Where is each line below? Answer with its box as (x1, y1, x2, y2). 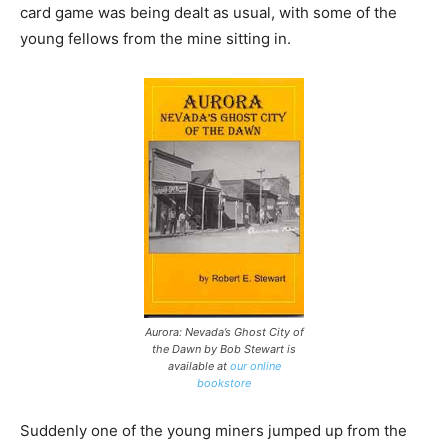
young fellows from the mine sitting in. (20, 28, 291, 48)
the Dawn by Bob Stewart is (152, 341, 296, 356)
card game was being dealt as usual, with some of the (20, 2, 397, 22)
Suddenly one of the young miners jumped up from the (20, 420, 407, 440)
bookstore (197, 375, 251, 390)
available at (167, 358, 230, 373)
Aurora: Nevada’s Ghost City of (144, 324, 304, 339)
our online (229, 358, 281, 373)
